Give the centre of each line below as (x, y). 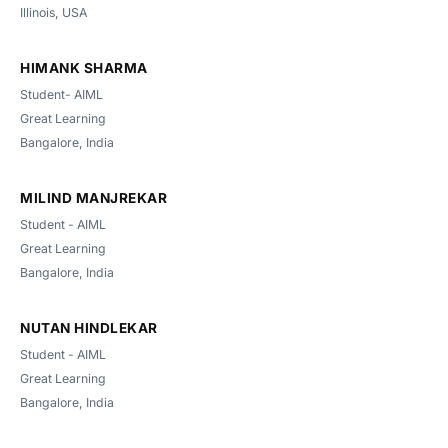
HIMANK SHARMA (84, 68)
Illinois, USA (53, 12)
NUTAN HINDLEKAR (89, 328)
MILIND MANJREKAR (93, 198)
